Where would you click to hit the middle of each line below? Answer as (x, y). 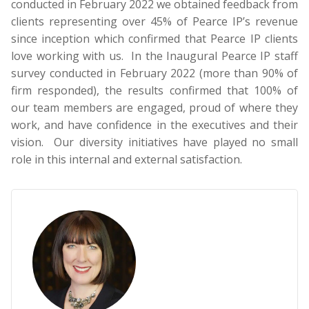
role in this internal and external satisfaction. (127, 160)
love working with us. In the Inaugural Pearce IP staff (154, 56)
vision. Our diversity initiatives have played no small (154, 142)
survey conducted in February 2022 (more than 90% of (154, 73)
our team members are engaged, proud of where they (154, 108)
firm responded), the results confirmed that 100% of (154, 91)
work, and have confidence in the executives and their (154, 125)
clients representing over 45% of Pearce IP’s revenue (154, 22)
